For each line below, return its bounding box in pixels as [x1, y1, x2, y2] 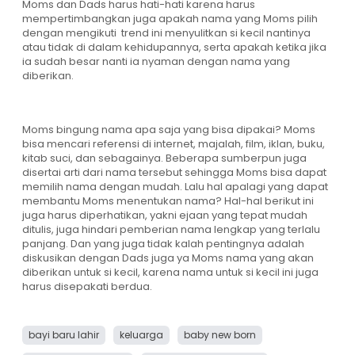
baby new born [184, 328, 256, 342]
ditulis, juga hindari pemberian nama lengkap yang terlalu [22, 222, 320, 238]
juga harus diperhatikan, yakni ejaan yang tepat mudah [22, 208, 307, 223]
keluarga [120, 328, 163, 342]
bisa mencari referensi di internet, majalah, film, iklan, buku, [22, 136, 325, 152]
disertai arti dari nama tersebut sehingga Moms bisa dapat [22, 165, 326, 181]
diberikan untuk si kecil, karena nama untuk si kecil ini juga [22, 265, 319, 281]
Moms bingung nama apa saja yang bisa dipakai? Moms [22, 122, 315, 138]
